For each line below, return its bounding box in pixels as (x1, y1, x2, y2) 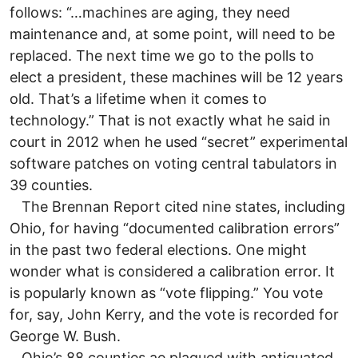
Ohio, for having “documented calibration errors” (10, 219, 340, 237)
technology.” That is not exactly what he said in (10, 111, 331, 129)
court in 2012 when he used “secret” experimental (10, 133, 348, 150)
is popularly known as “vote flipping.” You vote (10, 284, 323, 301)
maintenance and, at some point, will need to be (10, 25, 335, 42)
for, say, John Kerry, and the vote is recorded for (10, 305, 339, 323)
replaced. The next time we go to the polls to (10, 46, 314, 64)
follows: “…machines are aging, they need (10, 3, 290, 21)
